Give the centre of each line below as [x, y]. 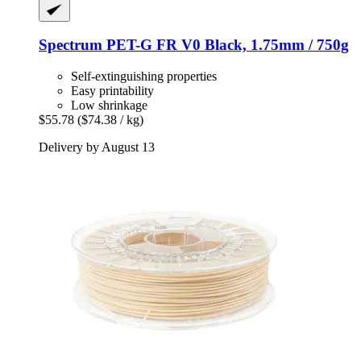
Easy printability [112, 91]
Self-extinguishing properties [144, 77]
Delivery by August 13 [97, 147]
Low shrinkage [109, 106]
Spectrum [71, 45]
